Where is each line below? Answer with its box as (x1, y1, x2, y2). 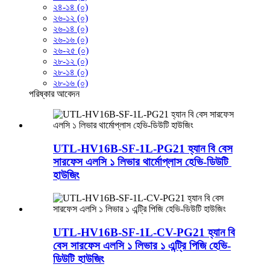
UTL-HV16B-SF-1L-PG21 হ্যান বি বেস (53, 142, 233, 155)
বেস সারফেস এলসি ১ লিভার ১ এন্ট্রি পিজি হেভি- (53, 239, 231, 252)
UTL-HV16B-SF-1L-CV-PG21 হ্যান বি (53, 225, 235, 239)
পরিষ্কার (29, 88, 54, 99)
